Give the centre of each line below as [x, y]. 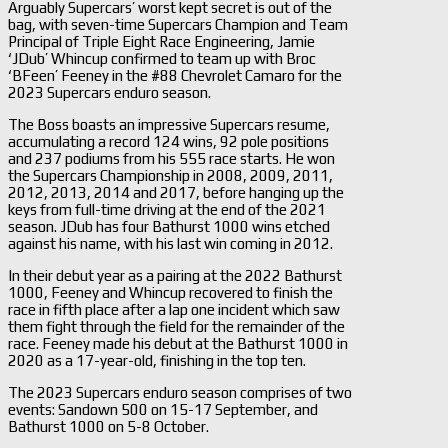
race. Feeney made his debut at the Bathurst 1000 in [178, 343]
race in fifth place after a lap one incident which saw [174, 309]
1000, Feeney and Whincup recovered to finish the [170, 292]
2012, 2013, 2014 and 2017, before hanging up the [176, 192]
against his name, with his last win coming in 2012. [170, 243]
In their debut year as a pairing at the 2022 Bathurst [175, 275]
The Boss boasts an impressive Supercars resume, [169, 124]
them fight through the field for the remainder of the [176, 326]
